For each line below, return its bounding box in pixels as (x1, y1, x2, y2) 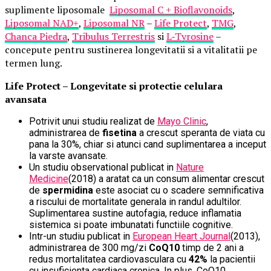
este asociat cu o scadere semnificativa (93, 184, 264, 196)
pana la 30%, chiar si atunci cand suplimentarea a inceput (29, 138, 266, 150)
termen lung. (5, 56, 62, 70)
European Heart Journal (132, 230, 230, 242)
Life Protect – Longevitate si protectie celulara (5, 79, 223, 93)
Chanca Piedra (5, 29, 67, 43)
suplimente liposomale (5, 2, 109, 16)
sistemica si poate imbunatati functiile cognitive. (29, 218, 233, 230)
